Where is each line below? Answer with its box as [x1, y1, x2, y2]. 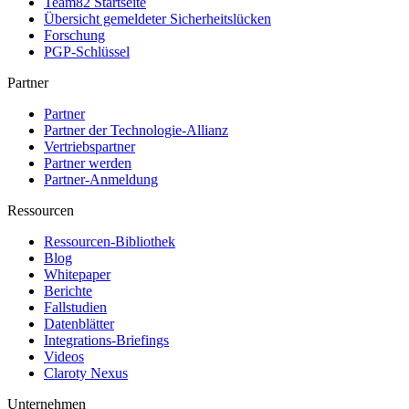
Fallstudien [44, 299, 107, 316]
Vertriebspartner [44, 139, 135, 155]
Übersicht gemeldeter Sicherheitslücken [44, 11, 271, 27]
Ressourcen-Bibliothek [44, 234, 175, 250]
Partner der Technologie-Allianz [44, 122, 228, 139]
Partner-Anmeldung [44, 172, 158, 188]
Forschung [44, 27, 105, 44]
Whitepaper [44, 267, 110, 283]
